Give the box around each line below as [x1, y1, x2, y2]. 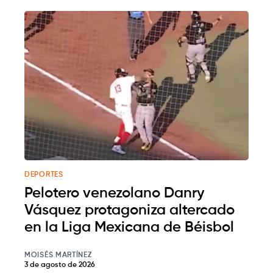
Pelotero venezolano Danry [24, 186, 204, 201]
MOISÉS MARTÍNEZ [24, 252, 92, 260]
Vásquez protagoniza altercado [24, 203, 235, 218]
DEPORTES [24, 171, 63, 179]
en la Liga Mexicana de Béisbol [24, 220, 234, 235]
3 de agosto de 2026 [24, 261, 95, 269]
